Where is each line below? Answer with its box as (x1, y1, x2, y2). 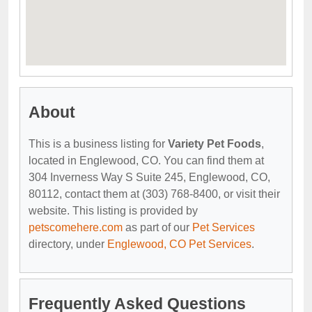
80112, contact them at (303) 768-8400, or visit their (29, 187, 280, 200)
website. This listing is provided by (29, 204, 198, 217)
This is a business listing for (29, 137, 168, 150)
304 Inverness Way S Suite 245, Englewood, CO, (29, 171, 270, 183)
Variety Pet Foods (168, 137, 261, 150)
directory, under (29, 237, 107, 250)
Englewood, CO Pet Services (107, 237, 251, 250)
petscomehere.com (29, 221, 123, 233)
